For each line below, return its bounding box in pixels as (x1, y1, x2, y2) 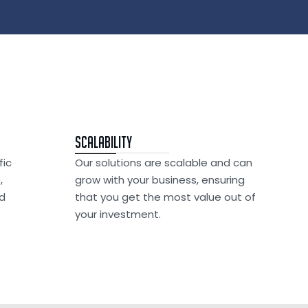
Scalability (75, 133, 132, 151)
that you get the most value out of (75, 190, 256, 204)
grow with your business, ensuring (75, 173, 245, 187)
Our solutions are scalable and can (75, 155, 252, 170)
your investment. (75, 207, 161, 221)
